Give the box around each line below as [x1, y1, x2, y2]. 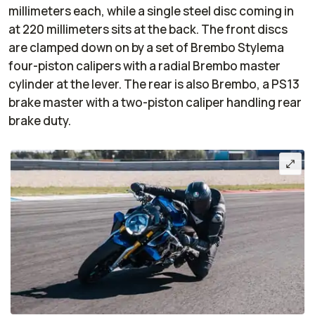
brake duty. [8, 112, 73, 129]
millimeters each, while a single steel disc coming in [8, 2, 294, 19]
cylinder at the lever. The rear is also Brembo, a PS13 [8, 75, 300, 92]
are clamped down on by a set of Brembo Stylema [8, 39, 284, 56]
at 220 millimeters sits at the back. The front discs [8, 20, 288, 37]
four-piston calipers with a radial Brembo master [8, 57, 281, 74]
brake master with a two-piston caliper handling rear [8, 94, 302, 110]
